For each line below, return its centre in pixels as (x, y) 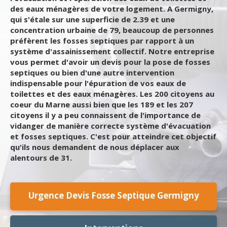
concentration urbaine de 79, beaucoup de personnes (112, 30)
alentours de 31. (41, 158)
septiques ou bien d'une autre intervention (92, 72)
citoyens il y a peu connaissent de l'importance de (105, 115)
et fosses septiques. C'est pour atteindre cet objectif (113, 136)
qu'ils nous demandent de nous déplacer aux (95, 147)
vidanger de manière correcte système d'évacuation (110, 126)
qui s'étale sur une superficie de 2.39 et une (92, 19)
